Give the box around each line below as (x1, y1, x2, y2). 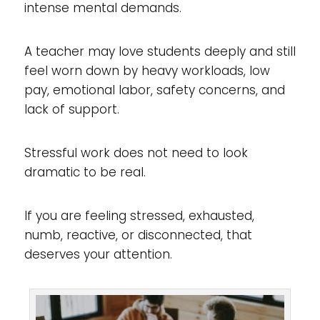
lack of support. (24, 101, 119, 118)
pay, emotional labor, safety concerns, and (24, 81, 285, 99)
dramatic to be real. (24, 164, 146, 181)
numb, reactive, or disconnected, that (24, 226, 252, 244)
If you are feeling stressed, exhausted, (24, 207, 254, 224)
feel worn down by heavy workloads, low (24, 62, 270, 79)
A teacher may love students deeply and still (24, 43, 296, 60)
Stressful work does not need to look (24, 144, 248, 161)
